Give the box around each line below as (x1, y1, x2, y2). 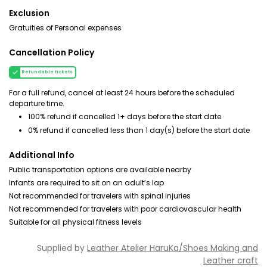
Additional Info (9, 149, 74, 161)
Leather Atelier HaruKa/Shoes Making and (87, 242, 258, 254)
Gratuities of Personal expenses (9, 23, 122, 33)
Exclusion (9, 7, 49, 19)
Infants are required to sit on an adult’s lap (9, 178, 164, 188)
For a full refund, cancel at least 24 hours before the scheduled (9, 88, 235, 98)
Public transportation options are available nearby (9, 164, 191, 175)
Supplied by (37, 242, 87, 254)
